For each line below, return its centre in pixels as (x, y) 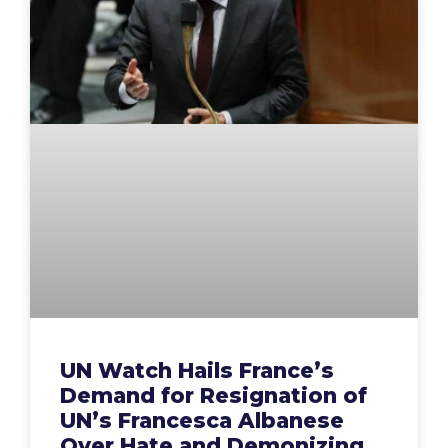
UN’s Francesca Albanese (202, 421)
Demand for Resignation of (213, 396)
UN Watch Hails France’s (197, 371)
